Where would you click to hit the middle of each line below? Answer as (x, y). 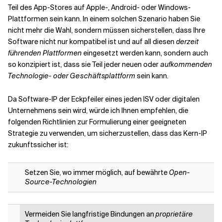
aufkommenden (186, 64)
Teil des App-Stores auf (47, 7)
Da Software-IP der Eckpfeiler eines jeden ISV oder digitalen (104, 99)
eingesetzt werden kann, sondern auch (145, 53)
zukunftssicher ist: (38, 145)
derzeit (187, 42)
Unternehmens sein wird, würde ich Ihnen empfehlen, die (98, 111)
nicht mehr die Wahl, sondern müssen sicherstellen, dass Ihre (107, 30)
